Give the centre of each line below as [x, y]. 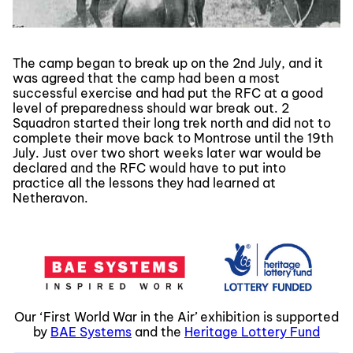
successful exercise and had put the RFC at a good [168, 93]
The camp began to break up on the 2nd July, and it [168, 63]
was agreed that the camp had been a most [146, 78]
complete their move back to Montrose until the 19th [173, 138]
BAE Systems [91, 332]
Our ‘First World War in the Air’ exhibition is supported [176, 317]
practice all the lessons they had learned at [144, 183]
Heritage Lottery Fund [252, 332]
